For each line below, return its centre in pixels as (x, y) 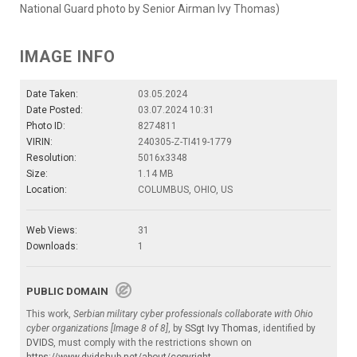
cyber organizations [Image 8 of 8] (97, 328)
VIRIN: (39, 141)
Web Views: (52, 230)
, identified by (287, 328)
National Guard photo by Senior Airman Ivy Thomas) (150, 8)
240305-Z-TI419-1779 (185, 141)
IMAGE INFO (68, 56)
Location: (47, 189)
